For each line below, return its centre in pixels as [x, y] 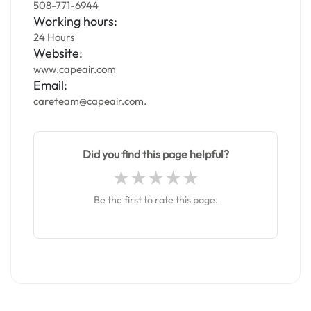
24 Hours [54, 37]
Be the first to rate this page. [155, 200]
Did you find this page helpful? [155, 154]
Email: [50, 85]
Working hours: [75, 21]
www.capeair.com [75, 69]
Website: [58, 53]
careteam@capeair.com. [90, 101]
